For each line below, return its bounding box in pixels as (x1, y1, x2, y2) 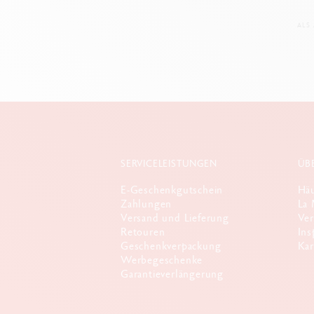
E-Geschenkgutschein (121, 182, 224, 198)
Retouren (121, 224, 165, 240)
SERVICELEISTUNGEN (121, 157, 217, 170)
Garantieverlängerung (121, 266, 224, 282)
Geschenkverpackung (121, 238, 221, 254)
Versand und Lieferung (121, 210, 229, 226)
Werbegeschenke (121, 252, 203, 268)
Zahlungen (121, 196, 172, 212)
